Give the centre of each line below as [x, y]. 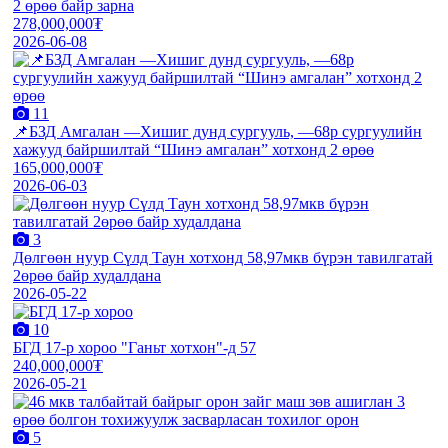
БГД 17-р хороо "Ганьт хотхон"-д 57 [134, 347]
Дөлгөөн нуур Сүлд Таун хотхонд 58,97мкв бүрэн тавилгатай [223, 257]
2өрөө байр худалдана [87, 275]
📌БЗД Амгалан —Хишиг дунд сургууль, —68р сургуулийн [217, 131]
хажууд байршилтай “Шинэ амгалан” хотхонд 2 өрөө [193, 149]
